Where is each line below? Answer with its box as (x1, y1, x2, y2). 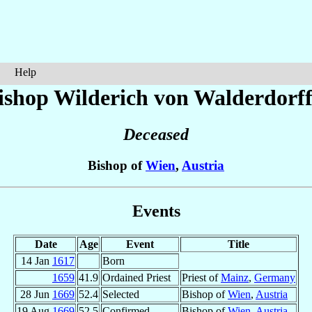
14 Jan (21, 254, 52, 267)
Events (132, 201, 180, 220)
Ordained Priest (102, 271, 171, 283)
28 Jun (20, 288, 52, 300)
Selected (102, 288, 139, 300)
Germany (254, 271, 295, 283)
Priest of (182, 271, 221, 283)
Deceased (123, 125, 189, 144)
